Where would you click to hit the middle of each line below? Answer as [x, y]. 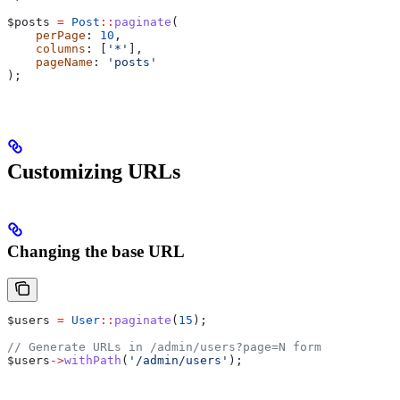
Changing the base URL [96, 251]
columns [46, 48]
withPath [93, 361]
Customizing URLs [94, 171]
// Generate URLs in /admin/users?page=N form [164, 347]
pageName [50, 62]
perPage [46, 35]
